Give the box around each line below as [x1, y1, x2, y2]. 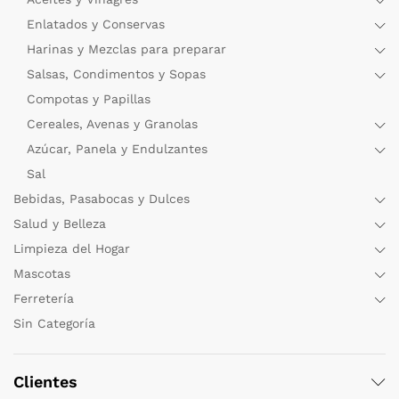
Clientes [13, 372, 77, 392]
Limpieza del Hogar [13, 241, 130, 256]
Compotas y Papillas [27, 92, 151, 107]
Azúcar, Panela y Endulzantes [27, 142, 208, 157]
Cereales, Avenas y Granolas [27, 117, 198, 132]
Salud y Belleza [13, 216, 106, 232]
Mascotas [13, 266, 70, 281]
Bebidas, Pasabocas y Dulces [13, 191, 190, 207]
